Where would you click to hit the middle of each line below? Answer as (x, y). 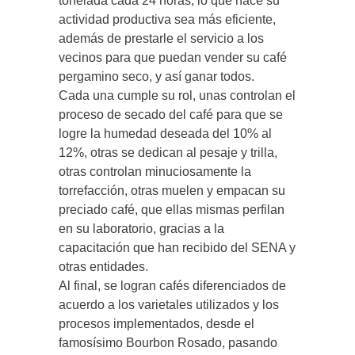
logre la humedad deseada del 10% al (165, 133)
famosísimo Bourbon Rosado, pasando (168, 342)
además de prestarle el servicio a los (161, 38)
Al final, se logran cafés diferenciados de (172, 285)
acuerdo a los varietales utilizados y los (169, 304)
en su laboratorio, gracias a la (141, 228)
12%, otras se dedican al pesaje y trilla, (168, 152)
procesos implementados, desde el (157, 323)
